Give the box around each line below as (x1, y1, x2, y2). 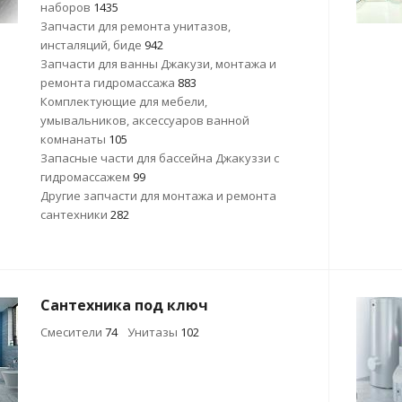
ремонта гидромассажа (40, 74, 178, 91)
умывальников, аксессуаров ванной (40, 112, 249, 128)
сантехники (40, 206, 110, 223)
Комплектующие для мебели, (40, 93, 207, 109)
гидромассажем (40, 169, 133, 185)
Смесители (40, 324, 105, 340)
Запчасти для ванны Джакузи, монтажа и (40, 56, 276, 72)
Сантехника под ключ (40, 295, 208, 315)
